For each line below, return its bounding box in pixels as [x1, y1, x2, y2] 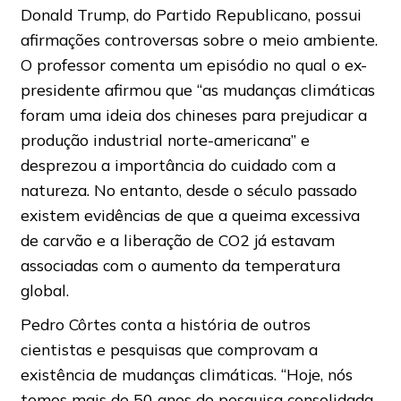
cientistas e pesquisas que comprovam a [20, 338, 318, 359]
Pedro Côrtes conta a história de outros [20, 313, 311, 334]
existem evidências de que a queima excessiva [20, 204, 360, 225]
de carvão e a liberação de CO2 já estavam [20, 229, 335, 250]
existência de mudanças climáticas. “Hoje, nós [20, 363, 353, 384]
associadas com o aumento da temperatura [20, 254, 340, 275]
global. [20, 279, 69, 300]
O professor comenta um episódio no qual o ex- [20, 54, 367, 74]
